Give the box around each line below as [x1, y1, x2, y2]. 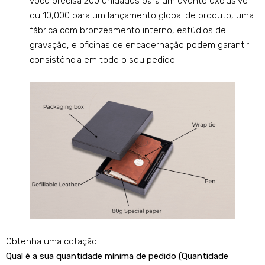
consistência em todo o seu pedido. [30, 54, 177, 66]
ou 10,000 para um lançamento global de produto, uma [30, 10, 254, 21]
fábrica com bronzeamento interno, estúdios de [30, 25, 226, 36]
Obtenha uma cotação [6, 236, 97, 247]
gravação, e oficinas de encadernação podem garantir [30, 40, 249, 51]
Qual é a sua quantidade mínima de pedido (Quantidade [6, 251, 228, 262]
